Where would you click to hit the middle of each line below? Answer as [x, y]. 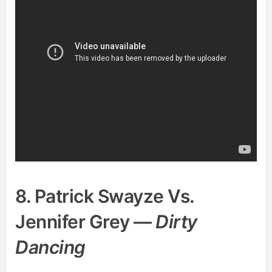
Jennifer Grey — [85, 222]
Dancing [50, 247]
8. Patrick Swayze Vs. [105, 196]
